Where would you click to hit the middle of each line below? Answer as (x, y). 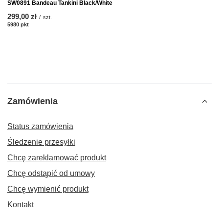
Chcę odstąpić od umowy (51, 173)
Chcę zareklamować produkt (57, 157)
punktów (40, 24)
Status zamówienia (40, 126)
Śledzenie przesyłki (41, 142)
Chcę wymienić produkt (48, 189)
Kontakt (21, 204)
